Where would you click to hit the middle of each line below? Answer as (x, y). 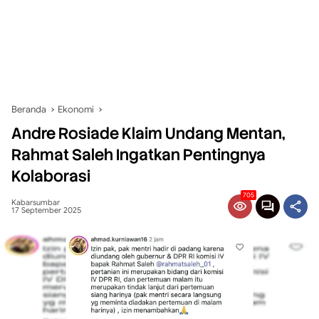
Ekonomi (76, 109)
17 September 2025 (46, 210)
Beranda (29, 109)
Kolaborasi (51, 176)
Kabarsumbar (36, 202)
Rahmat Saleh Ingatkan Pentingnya (138, 155)
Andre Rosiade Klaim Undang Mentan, (148, 134)
